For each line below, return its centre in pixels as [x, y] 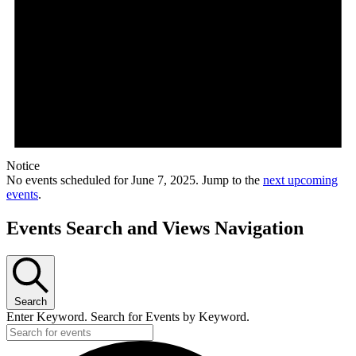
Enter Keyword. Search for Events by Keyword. [128, 316]
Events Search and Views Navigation [155, 228]
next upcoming [300, 180]
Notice [23, 166]
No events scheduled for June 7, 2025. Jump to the [135, 180]
